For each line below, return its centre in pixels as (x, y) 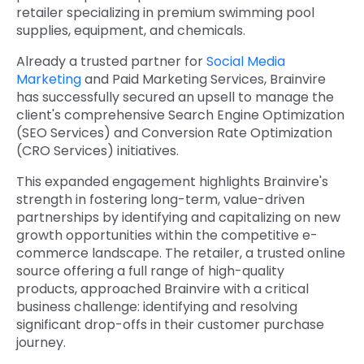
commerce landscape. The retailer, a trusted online (181, 253)
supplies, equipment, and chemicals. (131, 31)
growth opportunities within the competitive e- (167, 236)
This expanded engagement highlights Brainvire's (172, 182)
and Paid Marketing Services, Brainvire (204, 80)
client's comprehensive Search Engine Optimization (180, 115)
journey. (41, 343)
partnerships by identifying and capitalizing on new (178, 218)
